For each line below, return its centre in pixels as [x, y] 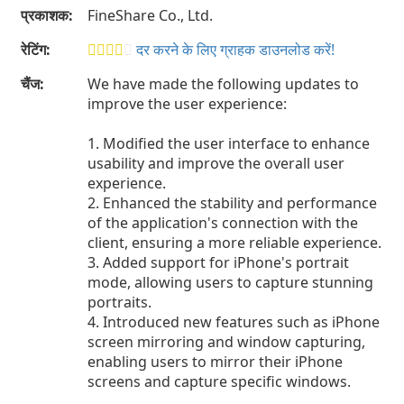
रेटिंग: [36, 50]
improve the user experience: [187, 104]
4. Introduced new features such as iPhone [234, 322]
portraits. [119, 302]
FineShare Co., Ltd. [150, 15]
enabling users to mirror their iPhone [215, 362]
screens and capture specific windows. [219, 381]
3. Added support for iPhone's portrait [218, 262]
